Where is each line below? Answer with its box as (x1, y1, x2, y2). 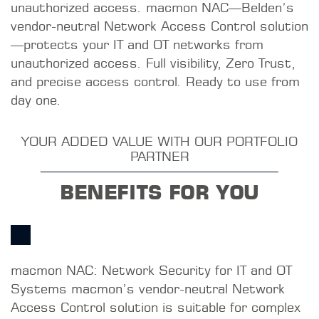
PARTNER (130, 147, 189, 164)
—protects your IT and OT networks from (11, 36, 263, 53)
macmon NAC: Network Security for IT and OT (11, 261, 292, 278)
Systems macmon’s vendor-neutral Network (11, 280, 285, 297)
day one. (11, 91, 61, 108)
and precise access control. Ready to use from (11, 73, 300, 90)
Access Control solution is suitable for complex (11, 298, 300, 315)
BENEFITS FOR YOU (59, 179, 260, 204)
